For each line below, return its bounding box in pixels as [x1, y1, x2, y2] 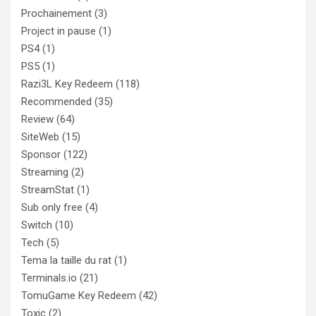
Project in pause [21, 25, 96, 38]
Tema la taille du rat [21, 254, 111, 267]
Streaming [21, 166, 68, 179]
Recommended [21, 95, 92, 109]
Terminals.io [21, 272, 77, 285]
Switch [21, 219, 52, 232]
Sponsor [21, 148, 61, 162]
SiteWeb [21, 130, 59, 144]
